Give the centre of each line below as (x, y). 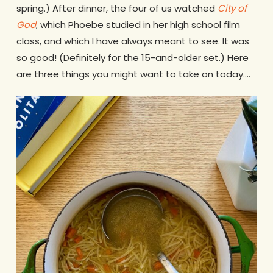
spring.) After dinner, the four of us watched (117, 8)
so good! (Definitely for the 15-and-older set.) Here (132, 57)
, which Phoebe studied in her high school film (138, 24)
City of (232, 8)
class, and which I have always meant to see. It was (133, 41)
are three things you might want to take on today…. (133, 74)
